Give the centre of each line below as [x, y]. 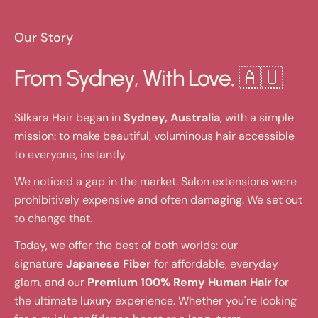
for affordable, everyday [215, 263]
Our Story [44, 37]
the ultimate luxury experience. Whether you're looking [155, 300]
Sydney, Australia [172, 117]
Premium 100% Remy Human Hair [180, 282]
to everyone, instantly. [71, 154]
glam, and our [51, 282]
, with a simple [257, 117]
